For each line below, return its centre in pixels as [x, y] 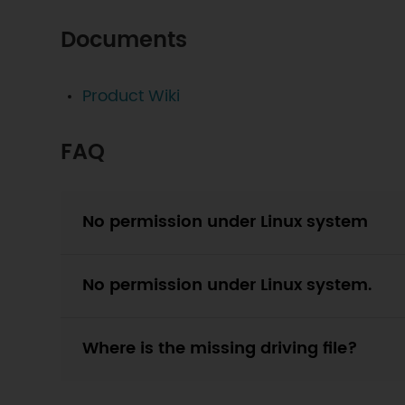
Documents [124, 40]
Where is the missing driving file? [221, 348]
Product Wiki [132, 96]
